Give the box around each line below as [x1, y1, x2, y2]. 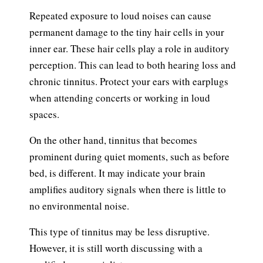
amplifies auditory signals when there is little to [29, 183, 226, 197]
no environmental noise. [29, 199, 129, 213]
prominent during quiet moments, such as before [29, 150, 230, 164]
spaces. [29, 107, 59, 122]
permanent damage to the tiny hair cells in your [29, 25, 224, 39]
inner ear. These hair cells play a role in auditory [29, 42, 230, 56]
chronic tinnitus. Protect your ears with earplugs [29, 75, 228, 89]
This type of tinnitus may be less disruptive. [29, 225, 210, 239]
